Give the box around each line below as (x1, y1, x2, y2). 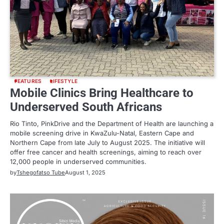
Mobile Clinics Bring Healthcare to (10, 85, 193, 100)
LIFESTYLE (49, 77, 77, 84)
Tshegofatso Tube (16, 168, 65, 176)
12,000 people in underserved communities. (10, 157, 146, 165)
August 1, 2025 (65, 168, 105, 176)
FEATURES (14, 77, 41, 84)
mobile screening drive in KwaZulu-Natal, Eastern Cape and (10, 128, 194, 137)
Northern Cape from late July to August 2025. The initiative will (10, 138, 205, 146)
